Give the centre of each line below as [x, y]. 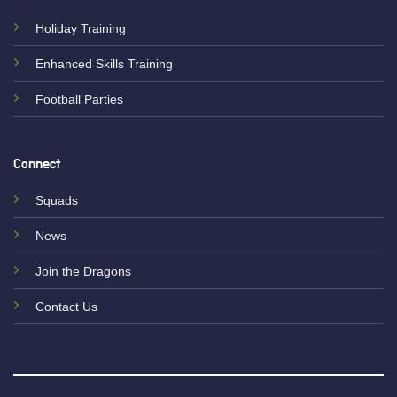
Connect [36, 163]
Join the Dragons [83, 271]
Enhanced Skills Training [104, 64]
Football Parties [79, 100]
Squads [56, 200]
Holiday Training [80, 29]
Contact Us [66, 306]
